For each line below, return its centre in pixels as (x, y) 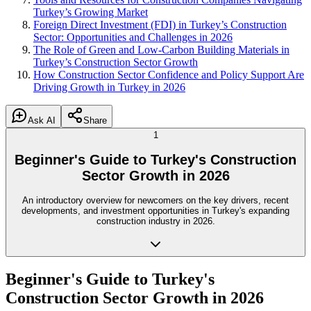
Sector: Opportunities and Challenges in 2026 (133, 37)
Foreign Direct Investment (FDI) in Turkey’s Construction (160, 25)
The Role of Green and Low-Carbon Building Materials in (161, 50)
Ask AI (42, 120)
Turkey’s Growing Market (91, 12)
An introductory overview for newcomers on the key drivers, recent (155, 201)
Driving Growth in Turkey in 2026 (109, 87)
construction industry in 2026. (155, 221)
